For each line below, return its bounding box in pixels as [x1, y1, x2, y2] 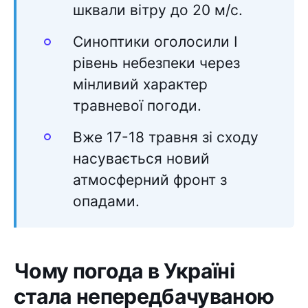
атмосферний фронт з [73, 170, 227, 188]
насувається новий [73, 149, 210, 167]
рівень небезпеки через [73, 54, 240, 72]
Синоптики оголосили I [73, 33, 238, 51]
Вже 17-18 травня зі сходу [73, 128, 258, 146]
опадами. [73, 192, 140, 210]
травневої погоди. [73, 97, 201, 115]
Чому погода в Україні [14, 258, 235, 284]
